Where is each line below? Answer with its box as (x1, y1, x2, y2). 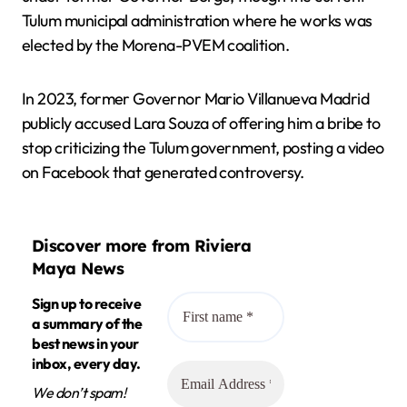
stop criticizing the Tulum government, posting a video (22, 136, 384, 158)
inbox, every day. (32, 353, 141, 372)
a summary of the (32, 313, 143, 333)
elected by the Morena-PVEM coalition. (22, 34, 290, 55)
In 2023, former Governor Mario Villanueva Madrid (22, 87, 370, 109)
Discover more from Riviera (32, 235, 252, 257)
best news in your (32, 333, 139, 352)
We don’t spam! (32, 382, 126, 402)
